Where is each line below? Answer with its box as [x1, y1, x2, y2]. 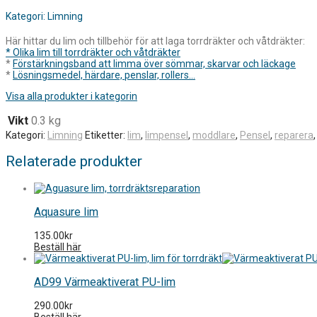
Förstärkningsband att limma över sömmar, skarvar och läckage [13, 57, 296, 69]
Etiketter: [85, 129, 127, 141]
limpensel [145, 129, 188, 141]
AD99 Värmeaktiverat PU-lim [34, 275, 175, 289]
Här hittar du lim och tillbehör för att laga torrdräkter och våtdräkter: [6, 35, 305, 47]
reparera [275, 129, 313, 141]
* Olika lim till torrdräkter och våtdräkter [6, 46, 180, 58]
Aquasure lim [34, 204, 98, 219]
